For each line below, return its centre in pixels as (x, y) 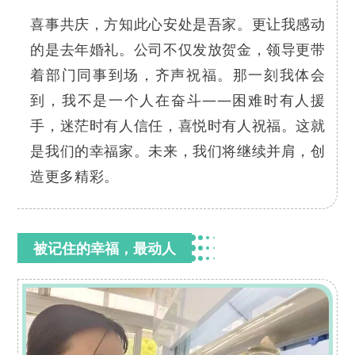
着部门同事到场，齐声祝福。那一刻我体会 (178, 74)
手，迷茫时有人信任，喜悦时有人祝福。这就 (178, 125)
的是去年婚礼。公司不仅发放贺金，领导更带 (178, 49)
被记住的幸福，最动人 (105, 248)
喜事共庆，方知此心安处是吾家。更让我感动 (178, 23)
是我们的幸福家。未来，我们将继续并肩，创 (178, 150)
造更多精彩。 (74, 176)
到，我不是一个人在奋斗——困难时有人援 (178, 99)
